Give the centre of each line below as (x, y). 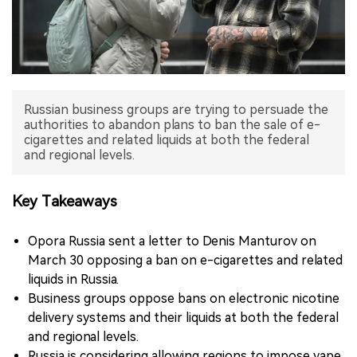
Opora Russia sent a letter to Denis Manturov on (172, 241)
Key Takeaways (65, 202)
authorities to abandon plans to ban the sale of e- (172, 125)
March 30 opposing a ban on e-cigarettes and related (185, 261)
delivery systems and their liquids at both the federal (183, 318)
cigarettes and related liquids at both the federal (167, 140)
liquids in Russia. (73, 280)
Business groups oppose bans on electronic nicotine (184, 299)
